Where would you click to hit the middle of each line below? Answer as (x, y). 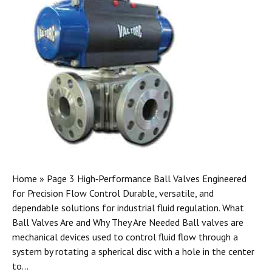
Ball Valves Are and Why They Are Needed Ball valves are (128, 223)
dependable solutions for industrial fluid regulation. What (128, 208)
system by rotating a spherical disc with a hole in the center (133, 252)
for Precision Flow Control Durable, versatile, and (113, 193)
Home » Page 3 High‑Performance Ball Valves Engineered (129, 179)
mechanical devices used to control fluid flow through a (125, 237)
